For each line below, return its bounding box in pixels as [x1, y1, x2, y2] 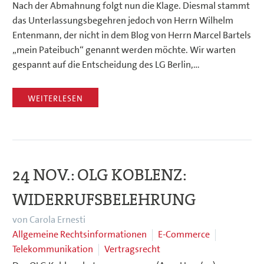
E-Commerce [158, 228, 210, 241]
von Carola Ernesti [12, 213, 85, 226]
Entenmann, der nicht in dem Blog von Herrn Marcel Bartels [12, 28, 251, 41]
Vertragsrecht [104, 243, 160, 256]
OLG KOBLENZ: [77, 164, 186, 186]
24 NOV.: [12, 164, 77, 186]
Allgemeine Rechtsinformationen [12, 228, 147, 241]
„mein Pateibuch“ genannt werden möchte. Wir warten [12, 43, 236, 56]
